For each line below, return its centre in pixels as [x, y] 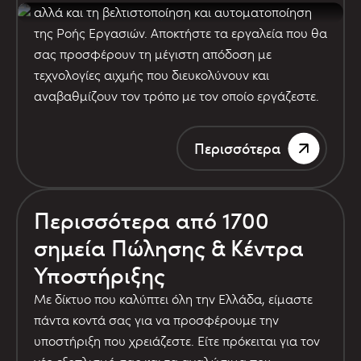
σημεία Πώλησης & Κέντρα [169, 247]
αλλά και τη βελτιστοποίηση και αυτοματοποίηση [173, 11]
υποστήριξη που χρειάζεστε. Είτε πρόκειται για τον [177, 340]
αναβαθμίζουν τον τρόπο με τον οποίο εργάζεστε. [176, 95]
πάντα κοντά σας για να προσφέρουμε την [156, 319]
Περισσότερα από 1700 [151, 220]
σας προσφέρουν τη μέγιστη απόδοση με [153, 53]
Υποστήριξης [100, 274]
